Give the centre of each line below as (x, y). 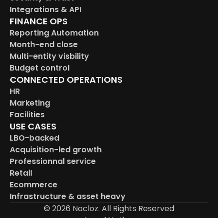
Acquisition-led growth (56, 150)
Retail (21, 173)
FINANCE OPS (39, 21)
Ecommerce (34, 185)
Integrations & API (45, 9)
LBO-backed (35, 138)
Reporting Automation (54, 33)
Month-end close (44, 45)
